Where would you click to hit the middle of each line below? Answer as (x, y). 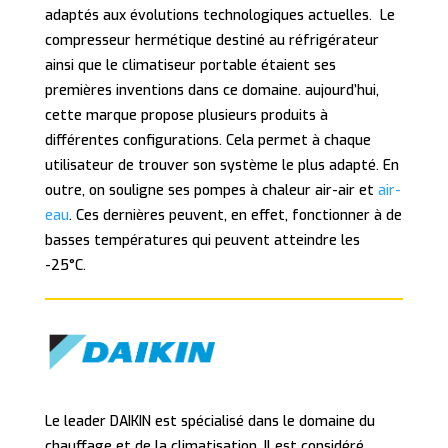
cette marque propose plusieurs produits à (186, 116)
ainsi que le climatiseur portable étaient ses (190, 66)
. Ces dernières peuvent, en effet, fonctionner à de (235, 216)
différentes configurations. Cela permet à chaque (207, 141)
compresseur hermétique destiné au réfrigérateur (211, 41)
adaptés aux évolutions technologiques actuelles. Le (219, 16)
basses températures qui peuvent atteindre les (202, 241)
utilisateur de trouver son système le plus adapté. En (221, 166)
